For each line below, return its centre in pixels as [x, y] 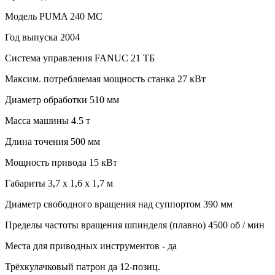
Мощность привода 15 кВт [61, 162]
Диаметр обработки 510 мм [62, 99]
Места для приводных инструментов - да [91, 246]
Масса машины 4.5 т [48, 120]
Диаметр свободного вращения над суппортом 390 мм [119, 204]
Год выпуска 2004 [42, 37]
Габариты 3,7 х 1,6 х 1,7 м [59, 183]
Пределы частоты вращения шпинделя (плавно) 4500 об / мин [135, 225]
